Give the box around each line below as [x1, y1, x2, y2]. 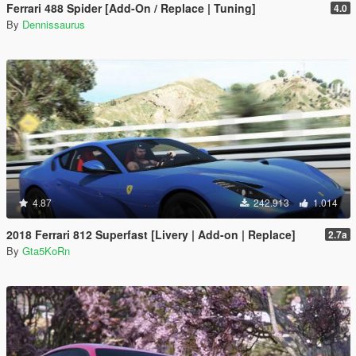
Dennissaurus [22, 17, 85, 32]
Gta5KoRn [22, 243, 70, 258]
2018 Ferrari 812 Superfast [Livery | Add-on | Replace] [6, 226, 296, 242]
